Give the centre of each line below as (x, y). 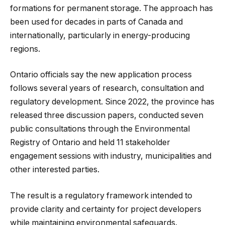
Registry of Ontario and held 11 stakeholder (90, 143)
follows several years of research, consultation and (107, 88)
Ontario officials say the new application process (101, 75)
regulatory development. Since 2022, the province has (112, 102)
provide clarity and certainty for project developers (106, 209)
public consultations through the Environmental (100, 129)
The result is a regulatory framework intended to (101, 195)
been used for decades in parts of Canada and (96, 22)
